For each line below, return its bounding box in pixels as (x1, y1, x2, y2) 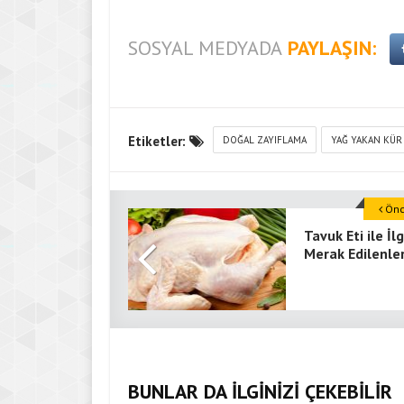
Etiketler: (128, 133, 189, 150)
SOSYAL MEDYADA (128, 35, 282, 60)
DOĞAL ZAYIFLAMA (223, 133, 307, 146)
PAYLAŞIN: (288, 35, 376, 60)
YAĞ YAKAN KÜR (331, 133, 402, 146)
